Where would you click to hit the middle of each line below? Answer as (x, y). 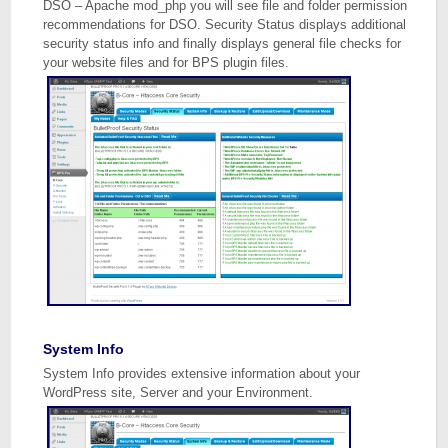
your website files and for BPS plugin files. (166, 62)
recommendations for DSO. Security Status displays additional (225, 24)
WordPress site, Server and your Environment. (178, 392)
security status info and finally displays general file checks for (222, 43)
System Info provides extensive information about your (202, 373)
